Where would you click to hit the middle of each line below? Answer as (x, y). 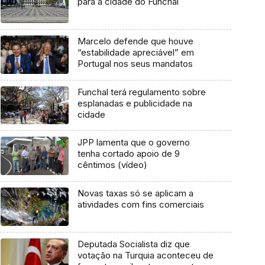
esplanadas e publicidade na (135, 103)
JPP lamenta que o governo (133, 143)
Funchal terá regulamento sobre (141, 92)
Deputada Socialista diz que (133, 244)
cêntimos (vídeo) (112, 165)
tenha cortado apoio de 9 (128, 154)
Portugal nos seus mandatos (135, 64)
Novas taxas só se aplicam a (135, 193)
